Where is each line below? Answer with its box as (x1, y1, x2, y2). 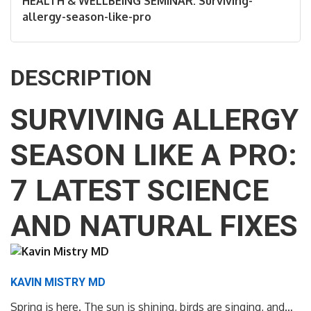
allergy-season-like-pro (22, 10, 151, 24)
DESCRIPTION (10, 65, 152, 92)
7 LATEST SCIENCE (10, 173, 269, 208)
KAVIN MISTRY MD (10, 276, 106, 289)
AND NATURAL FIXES (10, 208, 298, 244)
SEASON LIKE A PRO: (10, 137, 297, 173)
